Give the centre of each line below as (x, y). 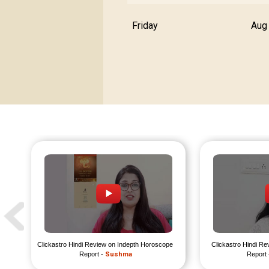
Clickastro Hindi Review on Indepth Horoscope (105, 245)
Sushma (118, 255)
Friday (145, 26)
